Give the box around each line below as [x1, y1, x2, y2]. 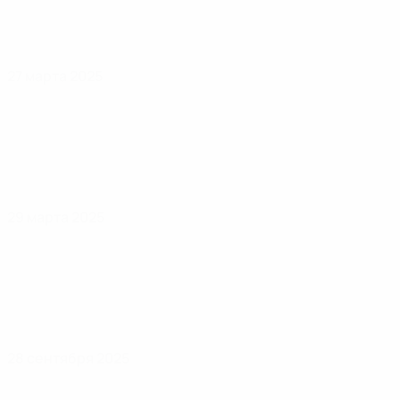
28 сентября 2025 [7, 348, 129, 368]
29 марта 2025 [7, 207, 104, 227]
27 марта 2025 [7, 66, 103, 86]
